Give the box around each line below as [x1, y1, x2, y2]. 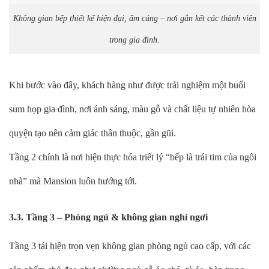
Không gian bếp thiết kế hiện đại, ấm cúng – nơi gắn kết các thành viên [13, 13, 256, 23]
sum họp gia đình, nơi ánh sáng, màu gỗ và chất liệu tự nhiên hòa [9, 103, 256, 114]
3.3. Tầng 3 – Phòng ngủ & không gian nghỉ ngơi [9, 212, 208, 223]
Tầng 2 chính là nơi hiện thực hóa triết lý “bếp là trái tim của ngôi [9, 151, 256, 162]
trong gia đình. [109, 34, 160, 44]
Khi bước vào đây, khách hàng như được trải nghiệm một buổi [9, 79, 246, 90]
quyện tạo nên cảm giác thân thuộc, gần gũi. [9, 127, 176, 138]
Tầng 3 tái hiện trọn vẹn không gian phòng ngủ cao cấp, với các [9, 241, 251, 252]
